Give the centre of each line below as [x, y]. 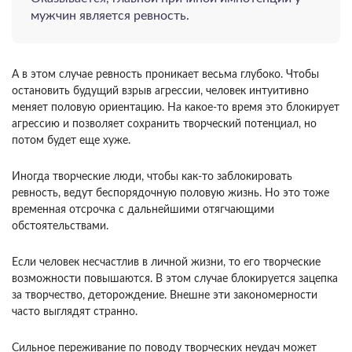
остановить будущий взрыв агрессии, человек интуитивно [160, 91]
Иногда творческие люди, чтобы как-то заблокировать [152, 176]
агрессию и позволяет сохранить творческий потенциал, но [164, 124]
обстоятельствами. [60, 226]
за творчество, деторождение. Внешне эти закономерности [165, 295]
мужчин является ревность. [110, 15]
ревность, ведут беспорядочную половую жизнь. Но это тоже [170, 193]
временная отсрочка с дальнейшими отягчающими [143, 209]
